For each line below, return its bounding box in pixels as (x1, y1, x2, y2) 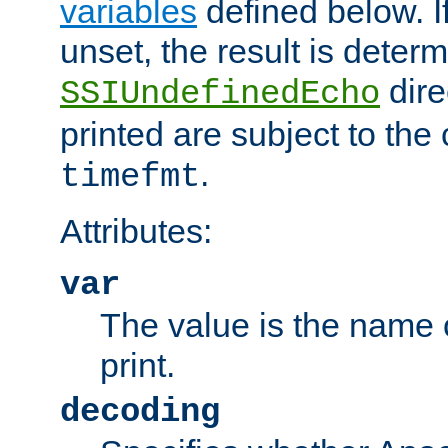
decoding (60, 393, 220, 432)
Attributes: (60, 212, 212, 251)
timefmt (60, 158, 200, 197)
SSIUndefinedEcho (60, 75, 380, 114)
